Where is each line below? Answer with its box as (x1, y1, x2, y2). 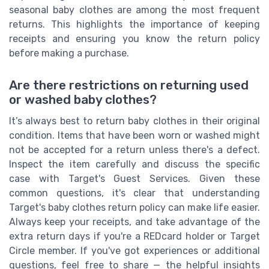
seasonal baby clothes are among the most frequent (9, 4, 260, 16)
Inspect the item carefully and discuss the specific (9, 159, 260, 171)
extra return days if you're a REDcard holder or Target (9, 231, 260, 243)
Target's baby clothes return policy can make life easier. (9, 202, 260, 214)
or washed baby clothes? (9, 92, 157, 107)
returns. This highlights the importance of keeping (9, 18, 260, 30)
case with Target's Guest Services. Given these (9, 173, 260, 185)
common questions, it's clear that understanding (9, 187, 260, 199)
